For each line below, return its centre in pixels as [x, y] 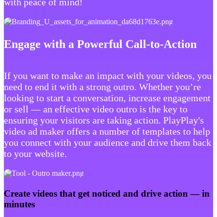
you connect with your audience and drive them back [108, 142]
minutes [19, 204]
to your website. [35, 153]
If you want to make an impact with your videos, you [108, 75]
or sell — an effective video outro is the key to [96, 109]
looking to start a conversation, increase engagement [107, 98]
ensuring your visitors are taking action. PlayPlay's [104, 120]
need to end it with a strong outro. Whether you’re [102, 86]
